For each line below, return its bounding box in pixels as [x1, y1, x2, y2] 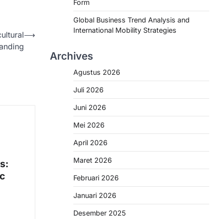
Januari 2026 [73, 191, 116, 199]
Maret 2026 [73, 156, 112, 164]
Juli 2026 [73, 86, 104, 94]
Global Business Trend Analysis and [73, 16, 190, 24]
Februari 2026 [73, 174, 119, 182]
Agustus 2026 [73, 68, 120, 76]
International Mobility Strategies [73, 26, 176, 34]
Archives [50, 50, 93, 62]
